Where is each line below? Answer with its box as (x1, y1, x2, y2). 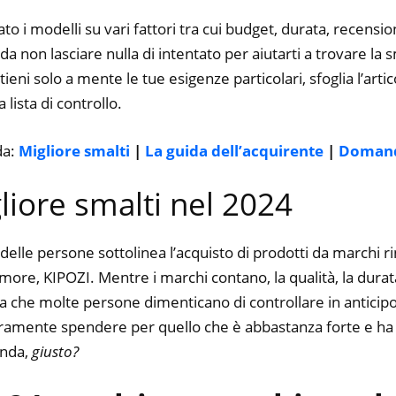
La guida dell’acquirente (145, 140, 324, 161)
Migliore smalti (19, 140, 130, 161)
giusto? (32, 341, 79, 362)
